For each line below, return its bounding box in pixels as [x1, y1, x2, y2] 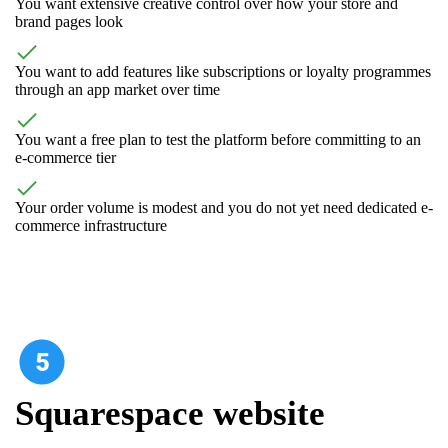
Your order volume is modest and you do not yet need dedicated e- [15, 198, 433, 216]
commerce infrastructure [15, 216, 167, 234]
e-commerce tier [15, 148, 116, 166]
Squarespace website [15, 393, 325, 433]
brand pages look [15, 12, 123, 30]
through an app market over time [15, 80, 220, 98]
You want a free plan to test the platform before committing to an [15, 130, 421, 148]
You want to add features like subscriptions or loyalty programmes [15, 62, 431, 80]
